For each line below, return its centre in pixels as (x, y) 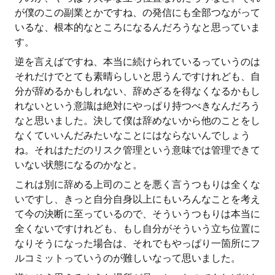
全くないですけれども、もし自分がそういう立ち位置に (137, 229)
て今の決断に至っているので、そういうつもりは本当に (137, 214)
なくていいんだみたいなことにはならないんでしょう (133, 135)
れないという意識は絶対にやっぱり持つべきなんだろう (137, 106)
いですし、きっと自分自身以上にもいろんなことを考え (137, 199)
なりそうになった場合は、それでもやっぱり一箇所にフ (137, 243)
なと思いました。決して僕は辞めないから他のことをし (137, 121)
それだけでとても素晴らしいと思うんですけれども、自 (137, 76)
